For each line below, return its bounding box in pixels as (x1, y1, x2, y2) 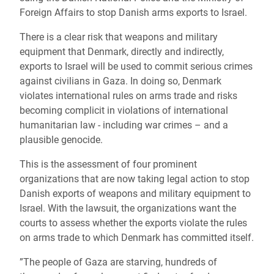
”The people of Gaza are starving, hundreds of (20, 256, 217, 268)
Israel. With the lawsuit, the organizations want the (20, 202, 236, 214)
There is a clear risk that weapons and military (20, 31, 218, 43)
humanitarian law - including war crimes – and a (20, 119, 228, 131)
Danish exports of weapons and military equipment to (20, 188, 251, 199)
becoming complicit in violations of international (20, 105, 228, 116)
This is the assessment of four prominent (20, 158, 197, 170)
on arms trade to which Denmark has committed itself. (20, 232, 254, 243)
